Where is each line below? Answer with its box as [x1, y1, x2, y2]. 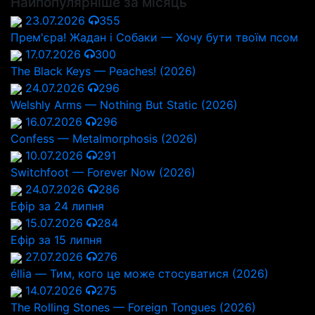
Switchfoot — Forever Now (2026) [11, 165, 195, 179]
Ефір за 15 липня [11, 233, 102, 247]
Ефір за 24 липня [11, 199, 104, 213]
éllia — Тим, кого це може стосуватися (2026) [11, 266, 269, 281]
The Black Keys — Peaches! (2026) [11, 64, 196, 78]
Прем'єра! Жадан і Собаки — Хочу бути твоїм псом [11, 30, 298, 44]
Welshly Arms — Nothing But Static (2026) [11, 98, 238, 112]
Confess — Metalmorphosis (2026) [11, 131, 198, 146]
